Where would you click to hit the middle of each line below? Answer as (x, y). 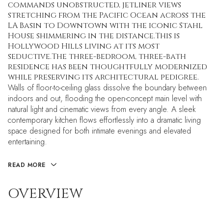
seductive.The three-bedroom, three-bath (97, 56)
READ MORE (27, 165)
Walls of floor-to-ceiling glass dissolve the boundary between (107, 88)
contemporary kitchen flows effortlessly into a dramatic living (104, 120)
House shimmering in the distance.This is (94, 36)
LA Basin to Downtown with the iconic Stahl (105, 26)
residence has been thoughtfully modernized (108, 67)
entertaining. (27, 142)
